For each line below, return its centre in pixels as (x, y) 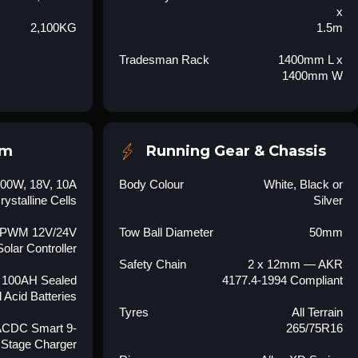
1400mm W (312, 76)
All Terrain (317, 312)
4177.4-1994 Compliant (282, 280)
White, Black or (303, 184)
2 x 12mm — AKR (295, 264)
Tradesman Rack (164, 60)
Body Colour (151, 184)
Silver (328, 200)
